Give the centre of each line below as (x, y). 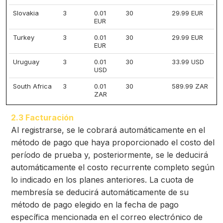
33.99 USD (188, 62)
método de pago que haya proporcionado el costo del (113, 142)
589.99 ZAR (190, 86)
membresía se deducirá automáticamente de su (100, 192)
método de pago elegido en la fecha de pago (95, 205)
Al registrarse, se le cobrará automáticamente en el (108, 130)
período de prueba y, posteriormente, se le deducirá (110, 155)
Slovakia (26, 13)
